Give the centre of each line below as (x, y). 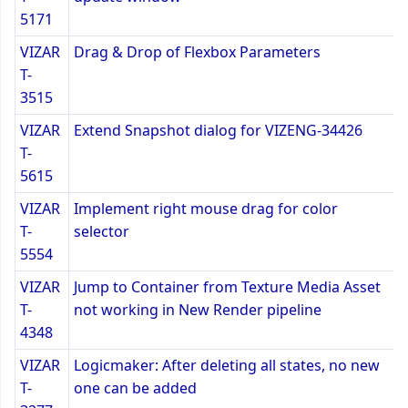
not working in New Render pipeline (198, 309)
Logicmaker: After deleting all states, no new (227, 365)
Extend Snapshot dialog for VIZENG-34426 (218, 130)
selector (102, 231)
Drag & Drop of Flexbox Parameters (197, 51)
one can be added (135, 388)
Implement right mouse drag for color (206, 208)
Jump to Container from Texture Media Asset (227, 286)
